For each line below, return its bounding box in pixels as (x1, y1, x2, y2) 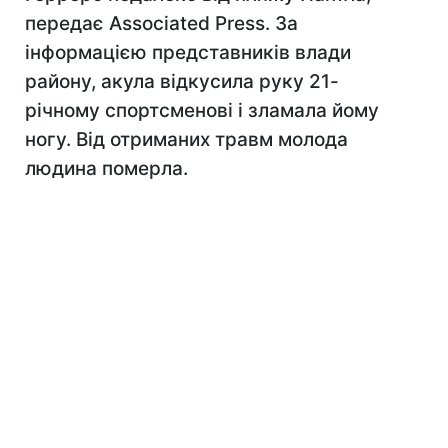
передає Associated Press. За (25, 12, 298, 35)
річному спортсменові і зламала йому (25, 99, 379, 122)
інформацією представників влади (25, 41, 351, 64)
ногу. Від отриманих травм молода (25, 128, 348, 151)
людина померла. (25, 157, 188, 180)
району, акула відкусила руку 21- (25, 70, 339, 93)
